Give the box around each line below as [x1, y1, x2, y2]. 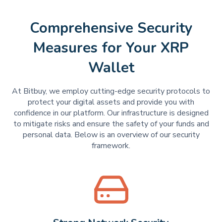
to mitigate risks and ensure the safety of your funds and [13, 118, 209, 130]
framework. [92, 140, 130, 152]
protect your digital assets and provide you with [28, 97, 194, 108]
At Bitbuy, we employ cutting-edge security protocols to [12, 86, 210, 97]
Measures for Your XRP [33, 38, 189, 58]
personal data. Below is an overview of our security [22, 129, 200, 141]
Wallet [88, 58, 134, 78]
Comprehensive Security [30, 18, 192, 38]
